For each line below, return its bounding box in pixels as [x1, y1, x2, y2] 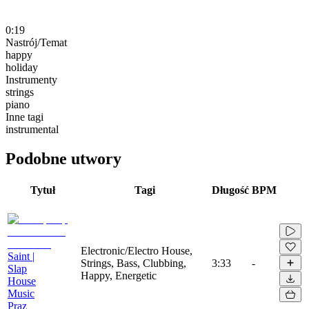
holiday [6, 61, 38, 73]
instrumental [6, 123, 59, 135]
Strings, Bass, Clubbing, [81, 257, 186, 269]
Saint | [8, 250, 34, 262]
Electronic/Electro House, [81, 244, 192, 257]
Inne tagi [6, 110, 43, 123]
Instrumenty [6, 73, 57, 86]
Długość [212, 183, 249, 196]
